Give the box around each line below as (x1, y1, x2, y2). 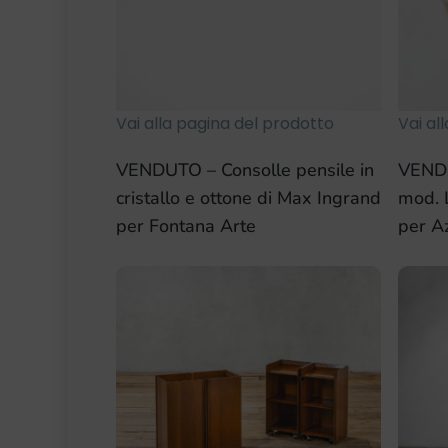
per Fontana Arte (115, 214, 256, 239)
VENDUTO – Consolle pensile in (115, 158, 374, 183)
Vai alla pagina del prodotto (115, 112, 334, 136)
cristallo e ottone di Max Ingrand (115, 186, 381, 211)
